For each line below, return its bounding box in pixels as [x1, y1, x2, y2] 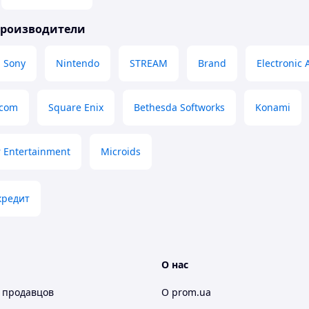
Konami [255, 101, 290, 114]
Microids [101, 145, 141, 159]
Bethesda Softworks [134, 101, 225, 114]
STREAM [130, 57, 168, 70]
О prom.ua [161, 286, 211, 299]
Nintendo [56, 57, 99, 70]
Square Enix [48, 101, 103, 114]
